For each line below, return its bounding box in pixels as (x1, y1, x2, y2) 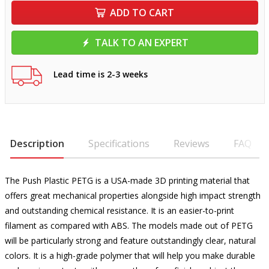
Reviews (173, 137, 210, 150)
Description (10, 137, 64, 150)
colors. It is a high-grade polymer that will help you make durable (4, 250, 255, 261)
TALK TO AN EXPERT (94, 36, 189, 49)
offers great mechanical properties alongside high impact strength (4, 190, 261, 201)
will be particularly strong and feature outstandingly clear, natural (4, 235, 256, 246)
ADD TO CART (110, 6, 174, 19)
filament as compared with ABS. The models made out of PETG (4, 220, 253, 231)
